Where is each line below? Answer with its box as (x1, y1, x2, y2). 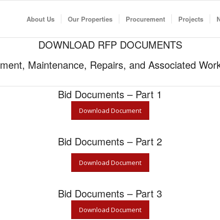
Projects (178, 14, 203, 24)
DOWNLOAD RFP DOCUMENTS (38, 37, 182, 52)
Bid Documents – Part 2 (58, 134, 162, 148)
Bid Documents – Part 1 (58, 87, 162, 101)
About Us (27, 14, 55, 24)
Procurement (126, 14, 165, 24)
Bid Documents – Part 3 (58, 186, 162, 200)
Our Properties (68, 14, 112, 24)
